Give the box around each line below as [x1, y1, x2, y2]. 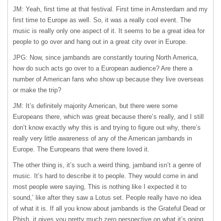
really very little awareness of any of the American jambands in [13, 135, 192, 142]
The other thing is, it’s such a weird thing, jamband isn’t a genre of [13, 161, 201, 169]
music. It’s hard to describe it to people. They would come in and [13, 172, 198, 180]
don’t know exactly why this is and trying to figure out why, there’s [13, 124, 201, 131]
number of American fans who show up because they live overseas [13, 75, 204, 83]
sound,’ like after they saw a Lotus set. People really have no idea [13, 194, 201, 201]
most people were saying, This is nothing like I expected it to [13, 183, 186, 190]
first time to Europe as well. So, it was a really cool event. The [13, 16, 191, 24]
